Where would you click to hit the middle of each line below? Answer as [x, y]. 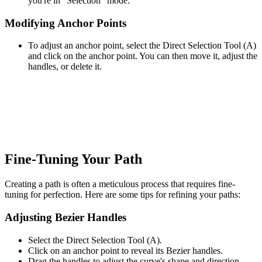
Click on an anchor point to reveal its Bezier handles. [125, 250]
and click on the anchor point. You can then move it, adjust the [143, 56]
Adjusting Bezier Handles [65, 217]
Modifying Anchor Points [65, 23]
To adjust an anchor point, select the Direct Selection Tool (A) [142, 46]
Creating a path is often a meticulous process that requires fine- [120, 184]
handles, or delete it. [65, 67]
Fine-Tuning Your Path [73, 159]
